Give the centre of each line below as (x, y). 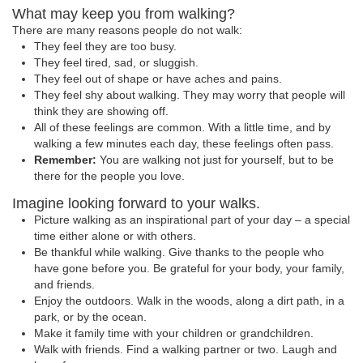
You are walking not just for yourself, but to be (216, 160)
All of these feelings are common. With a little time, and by (183, 127)
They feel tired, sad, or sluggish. (117, 62)
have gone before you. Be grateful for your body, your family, (190, 269)
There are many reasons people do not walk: (127, 30)
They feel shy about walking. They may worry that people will (190, 95)
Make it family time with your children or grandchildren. (174, 334)
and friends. (65, 285)
